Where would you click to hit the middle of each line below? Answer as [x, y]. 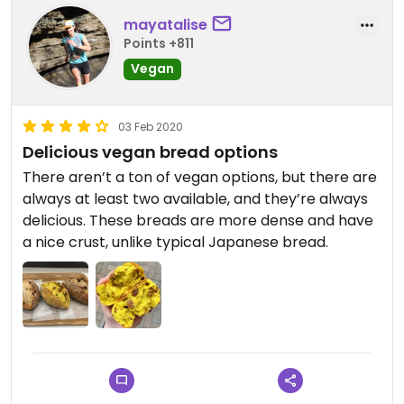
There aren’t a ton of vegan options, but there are [200, 178]
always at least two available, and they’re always [195, 199]
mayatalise [165, 24]
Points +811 [159, 43]
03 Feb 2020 [151, 127]
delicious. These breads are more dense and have [198, 221]
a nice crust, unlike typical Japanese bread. [175, 243]
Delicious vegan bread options [150, 152]
